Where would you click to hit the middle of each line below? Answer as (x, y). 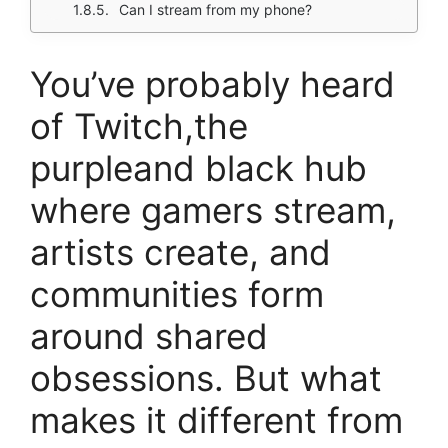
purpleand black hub (198, 168)
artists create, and (180, 252)
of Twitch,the (139, 126)
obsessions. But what (206, 378)
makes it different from (216, 420)
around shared (149, 336)
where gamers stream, (213, 210)
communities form (177, 294)
